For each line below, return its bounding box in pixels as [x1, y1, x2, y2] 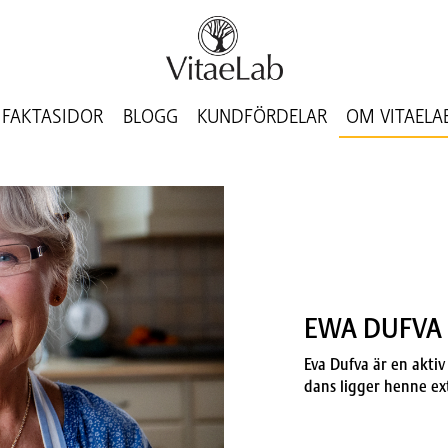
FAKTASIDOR [2, 104, 104, 130]
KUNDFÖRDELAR [196, 104, 327, 130]
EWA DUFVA [304, 310, 442, 346]
